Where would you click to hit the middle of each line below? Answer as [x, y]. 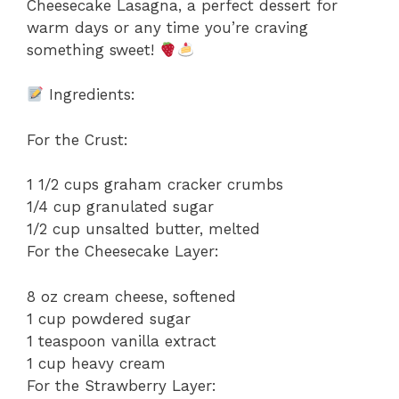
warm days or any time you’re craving [167, 27]
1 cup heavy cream [96, 363]
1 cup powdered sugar [109, 318]
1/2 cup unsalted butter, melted [143, 229]
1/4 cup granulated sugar [120, 207]
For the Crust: [77, 139]
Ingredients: [90, 95]
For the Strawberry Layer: [122, 385]
